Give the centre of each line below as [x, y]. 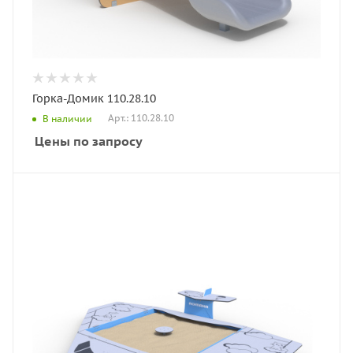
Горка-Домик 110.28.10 [95, 98]
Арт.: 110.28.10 [141, 118]
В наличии [67, 118]
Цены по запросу [89, 141]
